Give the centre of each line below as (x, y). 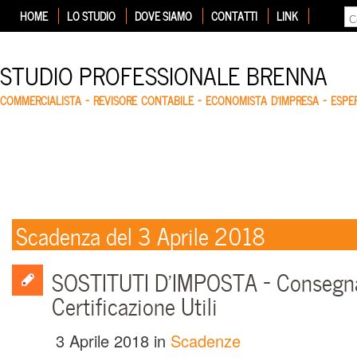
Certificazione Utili (135, 305)
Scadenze (206, 341)
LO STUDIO (91, 16)
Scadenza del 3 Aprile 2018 (141, 234)
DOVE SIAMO (163, 16)
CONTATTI (234, 16)
